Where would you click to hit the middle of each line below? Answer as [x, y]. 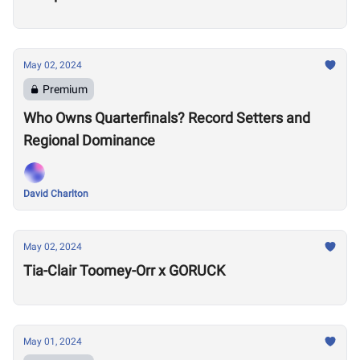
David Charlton [56, 194]
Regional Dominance [89, 140]
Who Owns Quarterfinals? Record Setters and [167, 118]
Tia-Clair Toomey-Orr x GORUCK [124, 270]
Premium [65, 89]
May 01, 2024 [53, 342]
